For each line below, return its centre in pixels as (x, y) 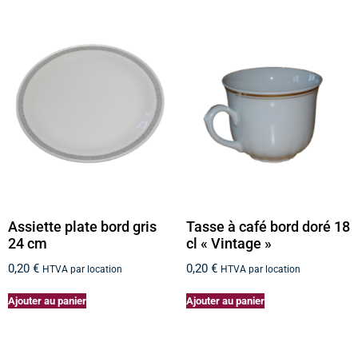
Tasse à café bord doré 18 (268, 227)
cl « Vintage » (229, 243)
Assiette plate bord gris (82, 227)
